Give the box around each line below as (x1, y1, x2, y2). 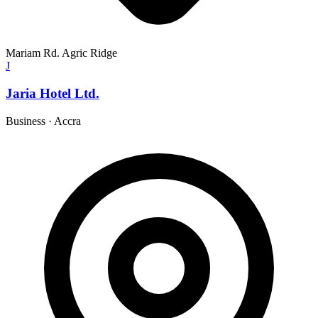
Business (6, 114, 45, 127)
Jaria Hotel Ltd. (6, 85, 99, 101)
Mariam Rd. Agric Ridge (6, 47, 117, 60)
